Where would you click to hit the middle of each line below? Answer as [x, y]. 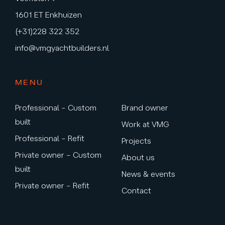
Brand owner [145, 108]
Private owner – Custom [58, 155]
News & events [148, 174]
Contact [136, 191]
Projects [136, 141]
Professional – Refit [50, 138]
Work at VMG [145, 124]
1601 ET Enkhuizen [48, 15]
